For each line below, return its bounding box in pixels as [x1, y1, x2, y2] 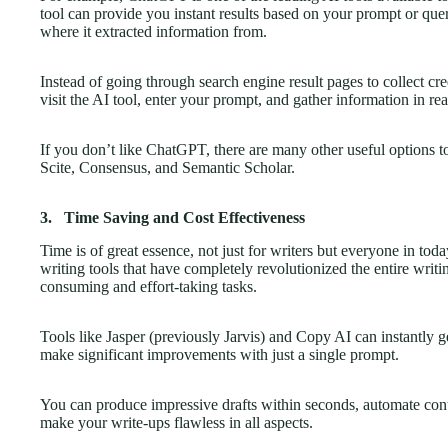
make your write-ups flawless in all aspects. [40, 414, 313, 432]
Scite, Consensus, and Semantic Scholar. [40, 159, 295, 177]
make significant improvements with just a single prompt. [40, 346, 399, 364]
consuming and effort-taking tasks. [40, 278, 257, 296]
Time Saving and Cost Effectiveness [64, 209, 305, 227]
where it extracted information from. [40, 23, 267, 41]
